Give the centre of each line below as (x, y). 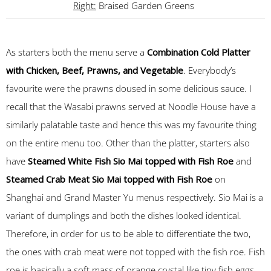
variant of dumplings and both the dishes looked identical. (124, 215)
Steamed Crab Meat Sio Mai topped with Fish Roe (109, 179)
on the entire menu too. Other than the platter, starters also (128, 143)
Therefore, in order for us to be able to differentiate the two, (128, 233)
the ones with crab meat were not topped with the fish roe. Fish (135, 252)
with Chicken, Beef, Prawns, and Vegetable (95, 70)
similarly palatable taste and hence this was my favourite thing (131, 125)
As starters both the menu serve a (77, 52)
